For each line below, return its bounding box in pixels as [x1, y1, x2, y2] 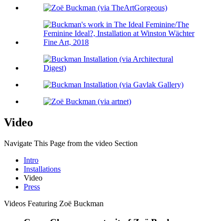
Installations [24, 164, 61, 173]
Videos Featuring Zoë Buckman [4, 199, 104, 208]
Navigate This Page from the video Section [4, 139, 138, 147]
